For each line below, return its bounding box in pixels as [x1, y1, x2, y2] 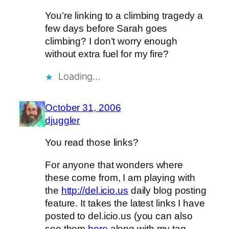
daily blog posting [128, 185, 207, 196]
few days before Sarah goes [45, 23, 168, 34]
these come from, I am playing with [45, 172, 195, 183]
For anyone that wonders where [45, 159, 184, 170]
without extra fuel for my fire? [45, 49, 169, 60]
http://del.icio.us [61, 185, 128, 196]
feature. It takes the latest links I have [45, 197, 205, 209]
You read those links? [45, 137, 139, 148]
